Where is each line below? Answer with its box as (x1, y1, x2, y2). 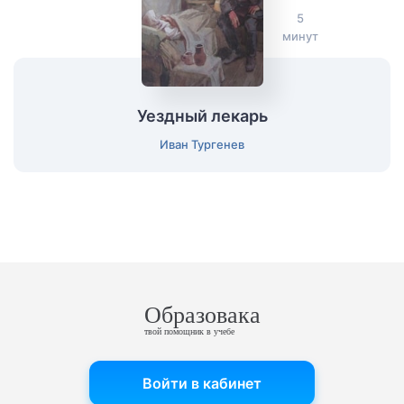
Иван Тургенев (160, 137, 244, 151)
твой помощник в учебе (143, 326, 234, 336)
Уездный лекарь (136, 106, 268, 125)
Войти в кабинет (142, 374, 262, 392)
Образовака (143, 302, 261, 328)
